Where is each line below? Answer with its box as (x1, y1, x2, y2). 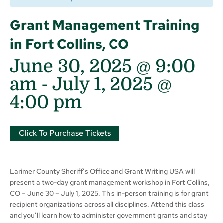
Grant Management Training (10, 16, 199, 34)
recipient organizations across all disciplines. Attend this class (10, 199, 204, 209)
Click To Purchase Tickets (19, 127, 111, 138)
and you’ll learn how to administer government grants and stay (10, 210, 207, 220)
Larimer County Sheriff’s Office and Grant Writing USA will (10, 166, 195, 176)
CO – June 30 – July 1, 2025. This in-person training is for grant (10, 188, 209, 198)
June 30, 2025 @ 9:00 (10, 56, 195, 77)
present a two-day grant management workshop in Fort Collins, (10, 177, 210, 187)
